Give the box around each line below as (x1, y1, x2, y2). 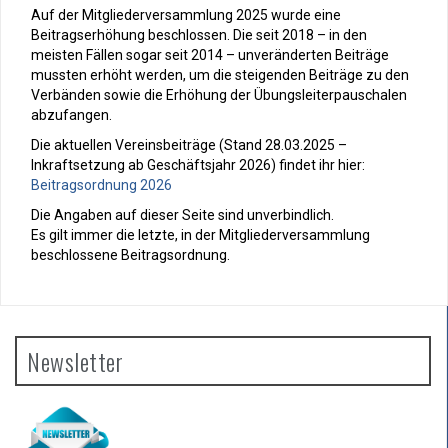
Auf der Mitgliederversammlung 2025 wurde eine (31, 7, 341, 24)
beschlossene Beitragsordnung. (31, 247, 236, 264)
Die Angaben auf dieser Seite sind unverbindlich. (31, 207, 334, 224)
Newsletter (27, 343, 123, 380)
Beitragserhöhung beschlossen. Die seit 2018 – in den (31, 27, 367, 44)
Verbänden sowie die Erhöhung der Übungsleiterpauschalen (31, 87, 407, 104)
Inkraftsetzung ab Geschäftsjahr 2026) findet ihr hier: (31, 157, 365, 174)
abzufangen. (31, 107, 115, 124)
